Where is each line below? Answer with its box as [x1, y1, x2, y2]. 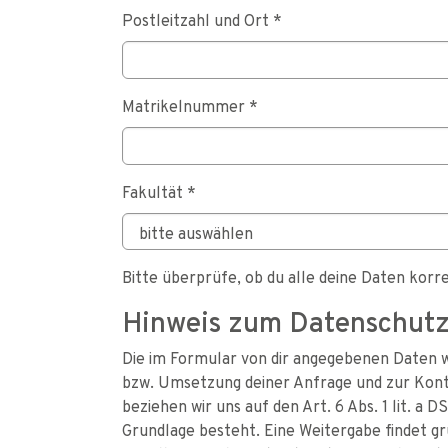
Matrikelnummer [122, 95, 249, 117]
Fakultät [122, 181, 187, 203]
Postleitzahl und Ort [122, 9, 273, 31]
